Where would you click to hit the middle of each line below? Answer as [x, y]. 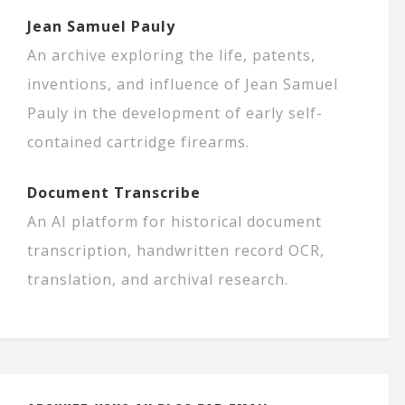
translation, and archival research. [158, 280]
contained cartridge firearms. [138, 142]
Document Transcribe [114, 193]
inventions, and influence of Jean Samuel [183, 85]
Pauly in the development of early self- [175, 113]
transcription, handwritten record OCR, [176, 251]
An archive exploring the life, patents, [171, 56]
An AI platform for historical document [174, 222]
